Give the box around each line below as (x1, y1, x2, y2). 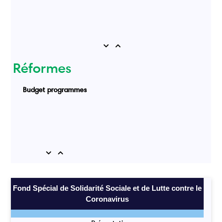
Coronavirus (86, 194, 129, 203)
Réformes (13, 59, 72, 76)
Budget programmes (23, 85, 87, 94)
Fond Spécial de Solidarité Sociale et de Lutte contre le (13, 183, 202, 192)
